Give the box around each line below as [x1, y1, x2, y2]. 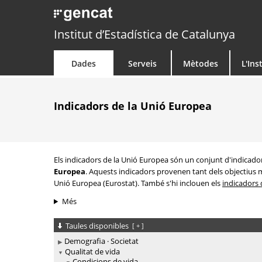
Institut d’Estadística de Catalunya [54, 26, 235, 42]
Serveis [127, 58, 157, 69]
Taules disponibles [65, 220, 130, 231]
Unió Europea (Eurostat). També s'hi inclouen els [54, 178, 222, 188]
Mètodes [183, 58, 218, 69]
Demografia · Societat [64, 236, 139, 247]
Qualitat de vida [65, 246, 120, 257]
